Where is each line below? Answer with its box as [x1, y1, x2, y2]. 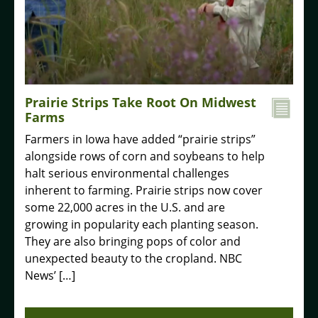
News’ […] [25, 267, 75, 283]
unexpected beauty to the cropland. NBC [25, 250, 242, 266]
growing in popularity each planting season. [25, 216, 258, 232]
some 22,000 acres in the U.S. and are [25, 199, 225, 215]
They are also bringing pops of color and [25, 233, 241, 249]
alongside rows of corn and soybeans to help [25, 148, 265, 164]
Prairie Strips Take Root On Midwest [25, 93, 256, 111]
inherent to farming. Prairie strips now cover [25, 182, 263, 198]
